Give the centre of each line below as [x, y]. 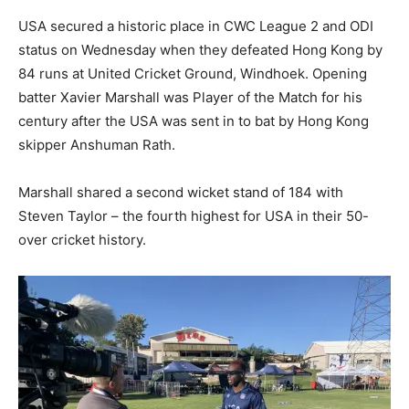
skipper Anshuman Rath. [97, 144]
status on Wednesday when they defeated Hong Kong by [200, 49]
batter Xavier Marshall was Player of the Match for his [190, 97]
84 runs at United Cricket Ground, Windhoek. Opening [193, 73]
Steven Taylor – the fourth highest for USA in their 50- [194, 215]
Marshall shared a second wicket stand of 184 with [181, 192]
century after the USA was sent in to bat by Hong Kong [194, 121]
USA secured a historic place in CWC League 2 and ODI [196, 26]
